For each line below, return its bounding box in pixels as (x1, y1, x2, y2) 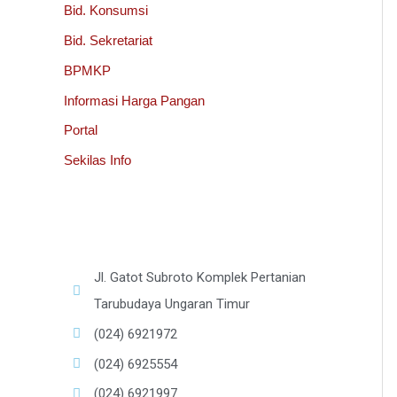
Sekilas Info (64, 152, 131, 167)
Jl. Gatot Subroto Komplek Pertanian (93, 269, 306, 285)
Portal (64, 122, 97, 138)
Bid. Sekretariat (64, 33, 152, 48)
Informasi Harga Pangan (64, 92, 205, 108)
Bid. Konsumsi (64, 3, 148, 19)
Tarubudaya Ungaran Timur (93, 296, 250, 312)
